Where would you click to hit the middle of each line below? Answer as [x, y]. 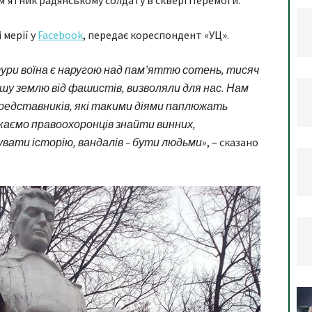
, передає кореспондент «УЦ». [156, 35]
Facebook [60, 35]
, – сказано [233, 142]
